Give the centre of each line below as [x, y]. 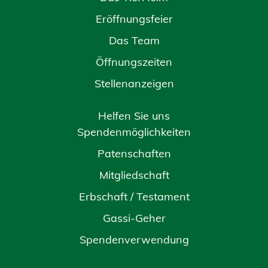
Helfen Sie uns [134, 116]
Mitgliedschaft [134, 175]
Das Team [134, 40]
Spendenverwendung [134, 240]
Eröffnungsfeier [134, 19]
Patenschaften [134, 153]
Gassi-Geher [134, 218]
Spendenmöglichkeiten [134, 132]
